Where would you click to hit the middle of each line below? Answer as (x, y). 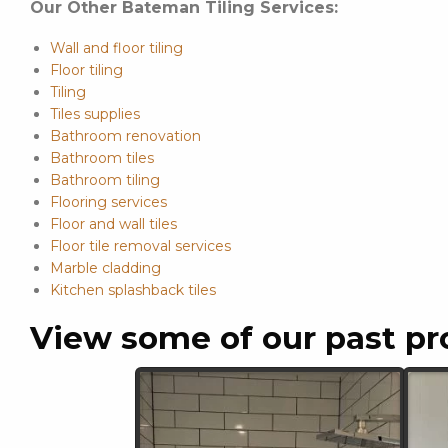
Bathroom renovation (125, 135)
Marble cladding (105, 267)
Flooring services (108, 201)
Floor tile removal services (140, 245)
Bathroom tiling (105, 179)
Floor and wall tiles (113, 223)
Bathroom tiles (102, 157)
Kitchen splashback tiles (133, 289)
